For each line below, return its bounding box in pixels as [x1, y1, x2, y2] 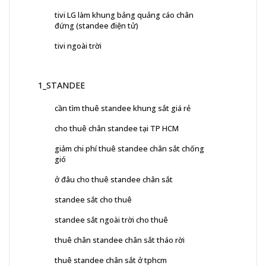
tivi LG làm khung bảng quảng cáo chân [55, 9, 194, 21]
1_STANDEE [38, 80, 85, 91]
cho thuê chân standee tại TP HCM [55, 123, 179, 134]
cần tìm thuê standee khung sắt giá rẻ [55, 103, 191, 114]
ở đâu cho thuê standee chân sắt [55, 174, 173, 185]
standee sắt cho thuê [55, 194, 132, 205]
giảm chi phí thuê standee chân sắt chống [55, 143, 204, 154]
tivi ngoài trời [55, 40, 102, 52]
